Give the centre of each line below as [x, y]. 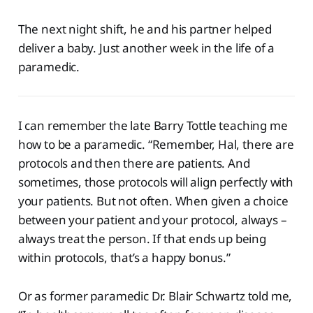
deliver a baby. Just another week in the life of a [146, 48]
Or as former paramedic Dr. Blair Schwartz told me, [155, 296]
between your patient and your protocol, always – [152, 220]
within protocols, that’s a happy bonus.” [124, 258]
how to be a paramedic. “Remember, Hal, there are [156, 145]
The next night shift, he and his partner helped [145, 29]
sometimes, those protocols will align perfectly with [155, 182]
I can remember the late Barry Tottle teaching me [153, 126]
